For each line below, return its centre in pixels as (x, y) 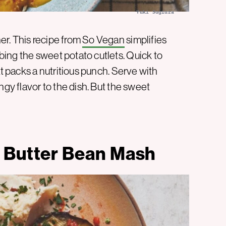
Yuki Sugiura (155, 12)
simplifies (146, 39)
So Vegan (103, 39)
